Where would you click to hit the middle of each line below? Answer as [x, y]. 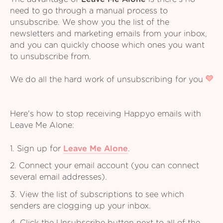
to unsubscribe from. [51, 57]
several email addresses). [58, 177]
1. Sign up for [37, 149]
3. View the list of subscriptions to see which [97, 194]
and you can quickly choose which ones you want [107, 46]
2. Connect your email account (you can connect [105, 166]
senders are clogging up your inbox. [80, 206]
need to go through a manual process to [89, 11]
